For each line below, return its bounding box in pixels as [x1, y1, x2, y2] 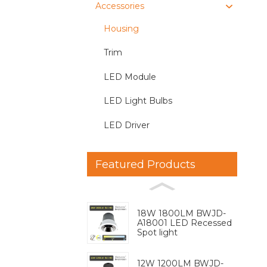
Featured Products [95, 157, 195, 171]
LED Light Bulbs [104, 95, 172, 107]
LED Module [104, 71, 156, 82]
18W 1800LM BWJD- [137, 208, 226, 219]
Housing [104, 23, 139, 34]
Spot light [137, 227, 178, 238]
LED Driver [104, 119, 150, 131]
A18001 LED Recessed [137, 218, 232, 229]
